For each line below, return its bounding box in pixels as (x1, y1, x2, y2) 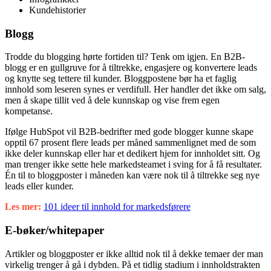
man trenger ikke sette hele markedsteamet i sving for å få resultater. (5, 159, 262, 170)
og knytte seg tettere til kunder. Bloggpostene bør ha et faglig (5, 73, 237, 84)
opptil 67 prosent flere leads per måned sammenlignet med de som (5, 137, 256, 148)
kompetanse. (5, 106, 53, 117)
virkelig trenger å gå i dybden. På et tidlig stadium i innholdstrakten (5, 259, 260, 270)
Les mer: (5, 201, 41, 212)
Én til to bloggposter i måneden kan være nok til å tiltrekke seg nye (5, 170, 260, 181)
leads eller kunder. (5, 181, 74, 192)
